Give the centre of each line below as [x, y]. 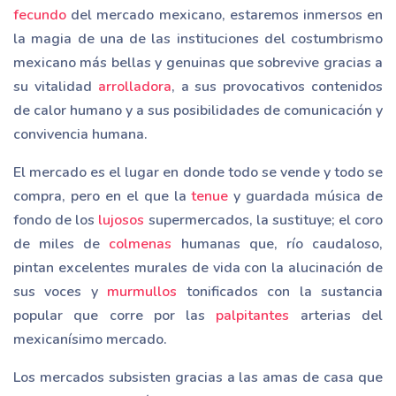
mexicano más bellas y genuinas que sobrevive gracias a [198, 62]
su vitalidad [56, 86]
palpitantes [253, 315]
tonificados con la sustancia [280, 291]
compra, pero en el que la [103, 196]
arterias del [336, 315]
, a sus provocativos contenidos [277, 86]
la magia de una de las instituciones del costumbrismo [198, 38]
